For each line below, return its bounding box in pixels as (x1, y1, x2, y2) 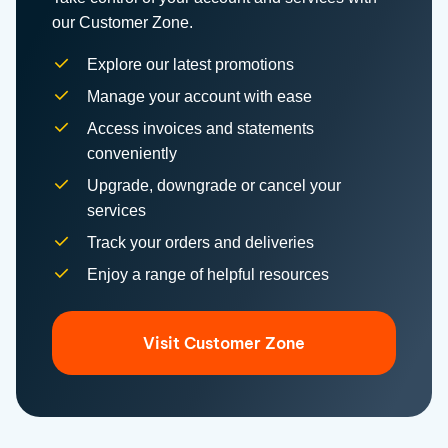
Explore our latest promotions (87, 13, 294, 31)
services (87, 159, 146, 177)
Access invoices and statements (87, 77, 314, 95)
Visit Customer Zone (143, 290, 305, 311)
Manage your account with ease (87, 45, 312, 63)
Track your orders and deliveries (87, 191, 314, 209)
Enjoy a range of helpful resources (87, 223, 329, 241)
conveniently (87, 102, 177, 120)
